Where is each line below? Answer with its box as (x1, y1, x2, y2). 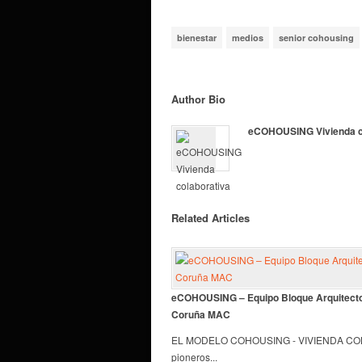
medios (232, 31, 263, 44)
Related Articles (171, 209, 250, 225)
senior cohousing (279, 31, 354, 44)
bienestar (177, 31, 217, 44)
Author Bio (171, 90, 225, 107)
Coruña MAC (171, 306, 230, 322)
